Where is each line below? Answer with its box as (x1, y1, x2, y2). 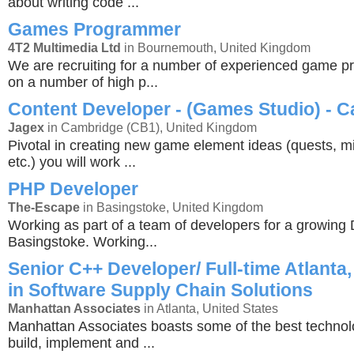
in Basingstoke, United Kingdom (80, 200, 263, 214)
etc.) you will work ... (8, 154, 136, 170)
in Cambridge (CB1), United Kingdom (44, 120, 257, 134)
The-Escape (8, 200, 80, 214)
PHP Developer (8, 179, 138, 199)
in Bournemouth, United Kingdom (121, 40, 311, 55)
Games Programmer (8, 19, 181, 40)
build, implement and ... (8, 335, 155, 351)
